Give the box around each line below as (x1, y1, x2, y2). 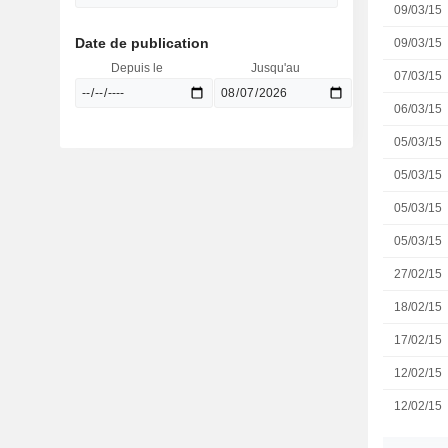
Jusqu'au (251, 61, 301, 75)
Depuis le (110, 61, 163, 75)
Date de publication (74, 35, 209, 51)
